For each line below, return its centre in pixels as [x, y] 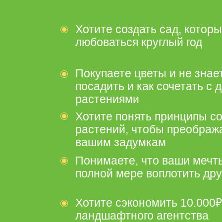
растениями [107, 99]
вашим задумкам [121, 142]
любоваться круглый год [139, 42]
